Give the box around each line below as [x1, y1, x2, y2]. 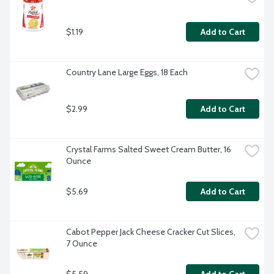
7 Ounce [66, 238, 97, 250]
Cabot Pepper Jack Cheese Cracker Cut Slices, [66, 226, 235, 238]
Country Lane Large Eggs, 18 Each [66, 67, 188, 78]
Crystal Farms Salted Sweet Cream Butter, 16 [66, 144, 231, 155]
